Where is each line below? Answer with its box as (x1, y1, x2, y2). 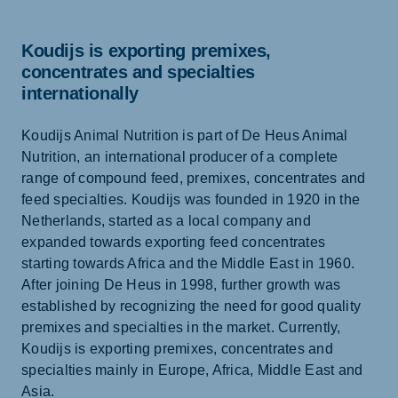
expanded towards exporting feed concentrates (21, 235, 325, 250)
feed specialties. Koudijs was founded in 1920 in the (21, 192, 360, 207)
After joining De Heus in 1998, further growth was (21, 277, 341, 292)
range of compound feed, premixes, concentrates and (21, 171, 366, 186)
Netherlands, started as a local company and (21, 213, 311, 228)
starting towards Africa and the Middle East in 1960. (21, 256, 354, 271)
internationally (21, 84, 139, 103)
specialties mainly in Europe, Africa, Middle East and (21, 362, 363, 378)
